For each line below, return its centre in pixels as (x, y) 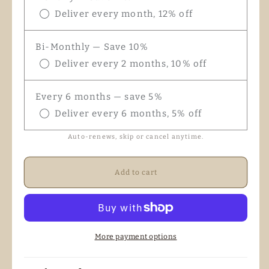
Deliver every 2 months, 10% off (131, 64)
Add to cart (136, 172)
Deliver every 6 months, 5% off (128, 114)
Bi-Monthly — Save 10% (92, 47)
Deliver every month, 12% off (124, 14)
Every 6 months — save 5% (99, 97)
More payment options (136, 236)
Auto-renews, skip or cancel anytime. (136, 136)
